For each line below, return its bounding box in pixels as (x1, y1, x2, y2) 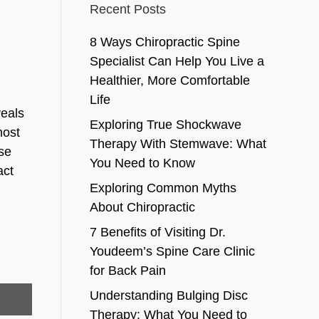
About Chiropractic (89, 200, 195, 214)
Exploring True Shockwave (89, 117, 241, 132)
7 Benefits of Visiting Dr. (89, 225, 226, 239)
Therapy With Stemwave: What (89, 137, 266, 151)
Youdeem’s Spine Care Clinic (89, 244, 255, 258)
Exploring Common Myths (89, 181, 236, 195)
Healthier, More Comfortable (89, 73, 250, 88)
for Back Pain (89, 263, 166, 278)
